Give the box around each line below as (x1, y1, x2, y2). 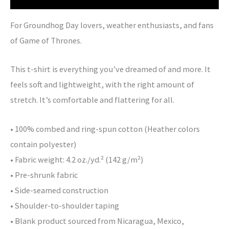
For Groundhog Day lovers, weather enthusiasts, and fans (10, 20, 214, 31)
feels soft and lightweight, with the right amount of (10, 79, 194, 90)
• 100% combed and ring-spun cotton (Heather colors (10, 123, 200, 134)
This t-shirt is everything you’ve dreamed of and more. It (10, 64, 211, 75)
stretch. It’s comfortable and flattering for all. (10, 95, 174, 105)
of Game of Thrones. (10, 35, 82, 46)
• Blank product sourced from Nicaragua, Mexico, (10, 215, 184, 226)
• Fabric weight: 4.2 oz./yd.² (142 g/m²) (10, 154, 143, 165)
